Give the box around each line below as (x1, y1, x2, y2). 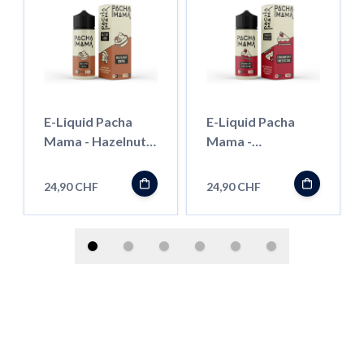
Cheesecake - (206, 171, 287, 188)
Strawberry (206, 152, 277, 168)
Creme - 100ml (44, 152, 131, 168)
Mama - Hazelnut (44, 132, 146, 149)
